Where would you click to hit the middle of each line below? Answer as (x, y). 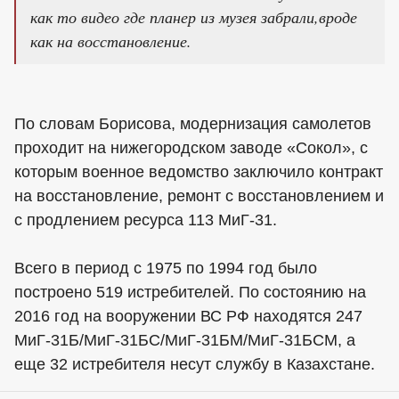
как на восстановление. (111, 41)
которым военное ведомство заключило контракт (199, 171)
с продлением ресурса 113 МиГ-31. (146, 220)
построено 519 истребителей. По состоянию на (190, 292)
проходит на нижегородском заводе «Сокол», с (191, 147)
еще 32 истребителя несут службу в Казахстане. (195, 364)
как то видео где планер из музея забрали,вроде (194, 16)
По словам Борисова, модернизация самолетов (193, 123)
